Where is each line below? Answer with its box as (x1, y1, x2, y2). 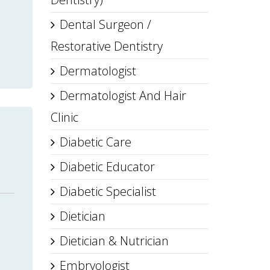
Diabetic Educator (59, 159, 155, 175)
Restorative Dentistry (50, 38, 163, 54)
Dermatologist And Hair (59, 87, 186, 104)
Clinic (50, 109, 78, 125)
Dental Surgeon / (59, 16, 151, 33)
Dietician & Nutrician (59, 233, 169, 249)
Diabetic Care (59, 134, 131, 150)
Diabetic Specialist (59, 183, 156, 199)
